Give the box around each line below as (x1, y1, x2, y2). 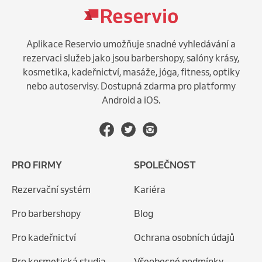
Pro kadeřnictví (12, 232, 76, 244)
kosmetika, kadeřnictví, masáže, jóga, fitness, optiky (22, 65, 240, 78)
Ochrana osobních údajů (134, 232, 235, 244)
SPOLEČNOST (134, 159, 196, 171)
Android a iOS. (102, 94, 160, 106)
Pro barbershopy (12, 208, 81, 220)
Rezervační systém (12, 184, 91, 196)
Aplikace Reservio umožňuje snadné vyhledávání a (26, 37, 236, 50)
